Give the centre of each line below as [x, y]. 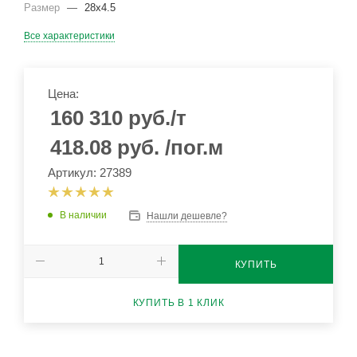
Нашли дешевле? [187, 216]
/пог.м [194, 147]
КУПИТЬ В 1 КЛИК [178, 302]
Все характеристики [69, 36]
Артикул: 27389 [90, 173]
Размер [43, 8]
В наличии [83, 215]
